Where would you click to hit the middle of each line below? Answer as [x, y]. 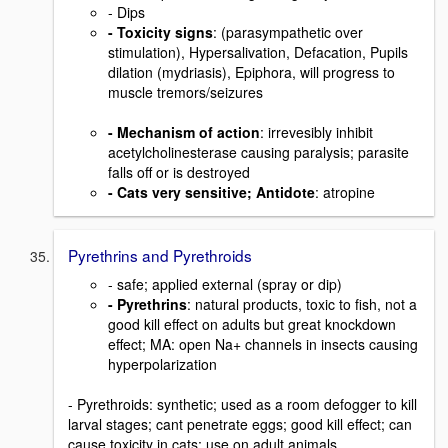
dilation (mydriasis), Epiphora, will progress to [251, 72]
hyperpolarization [162, 364]
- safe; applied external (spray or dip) [225, 284]
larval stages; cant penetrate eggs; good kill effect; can [240, 424]
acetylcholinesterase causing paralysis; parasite [258, 152]
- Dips [126, 12]
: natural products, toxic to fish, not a [302, 304]
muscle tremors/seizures [185, 92]
